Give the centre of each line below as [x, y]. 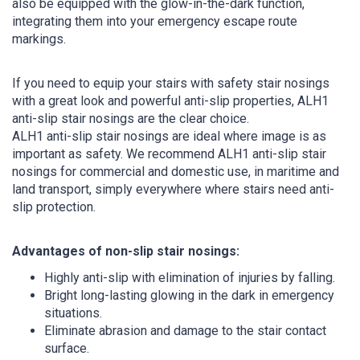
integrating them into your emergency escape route [155, 21]
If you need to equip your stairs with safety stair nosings [171, 83]
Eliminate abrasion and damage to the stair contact [185, 330]
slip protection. [54, 207]
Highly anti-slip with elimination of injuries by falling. [190, 277]
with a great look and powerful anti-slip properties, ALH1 [170, 100]
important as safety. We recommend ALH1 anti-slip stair [169, 153]
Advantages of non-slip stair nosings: [126, 251]
